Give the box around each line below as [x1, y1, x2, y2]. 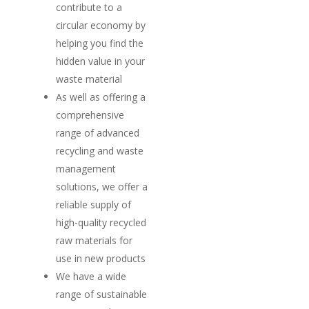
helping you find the [56, 36, 143, 50]
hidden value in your [56, 54, 145, 68]
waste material [56, 72, 122, 86]
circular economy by [56, 18, 146, 32]
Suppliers [178, 37, 245, 59]
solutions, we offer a [56, 179, 148, 193]
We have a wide [56, 269, 126, 283]
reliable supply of [56, 197, 131, 211]
